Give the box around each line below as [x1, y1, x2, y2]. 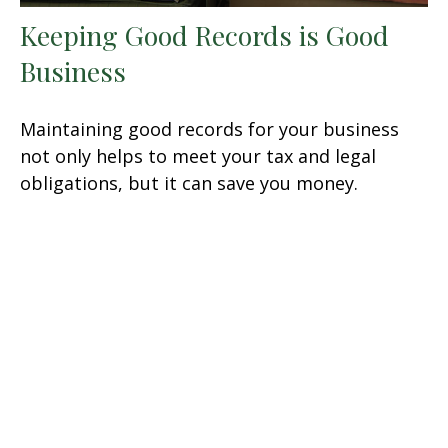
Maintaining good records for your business [20, 117, 399, 142]
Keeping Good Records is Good [20, 17, 389, 54]
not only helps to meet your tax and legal [20, 144, 376, 169]
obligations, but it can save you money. [20, 171, 358, 196]
